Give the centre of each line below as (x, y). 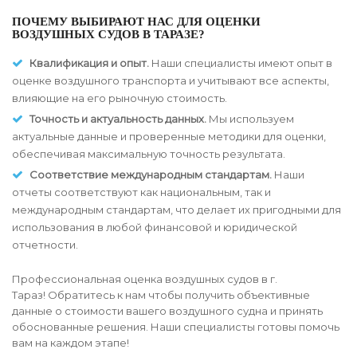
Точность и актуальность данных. (118, 119)
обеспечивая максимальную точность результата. (149, 154)
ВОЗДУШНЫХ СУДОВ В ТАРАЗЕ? (108, 35)
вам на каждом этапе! (71, 343)
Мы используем (250, 119)
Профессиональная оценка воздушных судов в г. (145, 279)
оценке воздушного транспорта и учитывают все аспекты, (171, 81)
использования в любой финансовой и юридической (155, 228)
